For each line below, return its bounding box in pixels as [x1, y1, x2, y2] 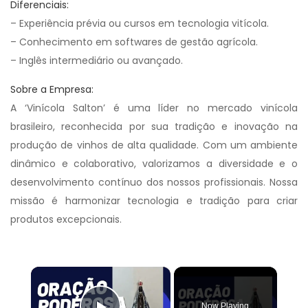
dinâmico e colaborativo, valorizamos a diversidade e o [10, 157, 298, 170]
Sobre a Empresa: [10, 82, 93, 96]
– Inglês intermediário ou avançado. [10, 54, 183, 67]
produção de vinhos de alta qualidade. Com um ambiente [10, 138, 298, 152]
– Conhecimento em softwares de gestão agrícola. [10, 35, 258, 49]
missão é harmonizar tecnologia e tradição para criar [10, 194, 298, 208]
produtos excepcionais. [10, 212, 122, 226]
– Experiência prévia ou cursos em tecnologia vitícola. [10, 16, 269, 30]
